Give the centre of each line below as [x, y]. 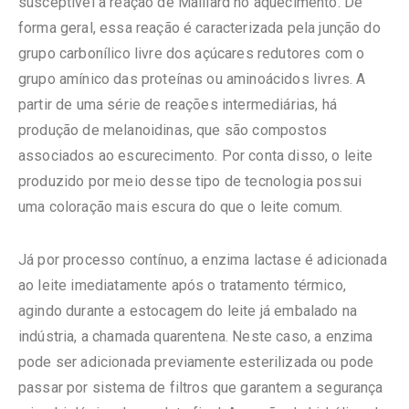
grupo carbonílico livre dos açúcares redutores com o [192, 53]
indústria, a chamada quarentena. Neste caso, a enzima [196, 336]
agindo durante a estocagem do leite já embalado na [188, 310]
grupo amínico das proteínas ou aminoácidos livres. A [192, 79]
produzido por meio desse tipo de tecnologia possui [190, 181]
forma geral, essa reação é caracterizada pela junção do [199, 27]
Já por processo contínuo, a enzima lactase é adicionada [203, 259]
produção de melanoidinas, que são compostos [173, 130]
